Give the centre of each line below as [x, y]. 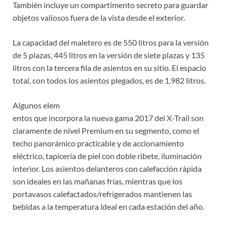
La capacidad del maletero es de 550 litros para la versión [111, 43]
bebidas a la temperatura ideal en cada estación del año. [108, 207]
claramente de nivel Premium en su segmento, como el [106, 131]
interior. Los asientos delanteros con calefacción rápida [107, 169]
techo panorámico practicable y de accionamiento [98, 143]
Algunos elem [36, 105]
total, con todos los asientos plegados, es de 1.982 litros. [109, 81]
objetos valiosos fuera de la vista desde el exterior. [99, 18]
